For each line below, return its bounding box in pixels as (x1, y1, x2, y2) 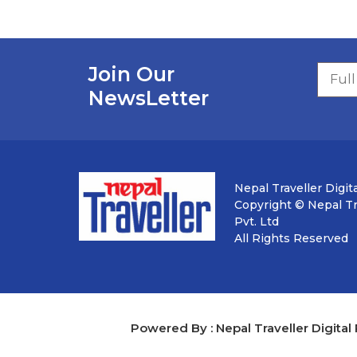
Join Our (88, 62, 175, 86)
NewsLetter (88, 86, 209, 110)
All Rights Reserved (234, 231, 348, 245)
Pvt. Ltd (234, 214, 279, 229)
